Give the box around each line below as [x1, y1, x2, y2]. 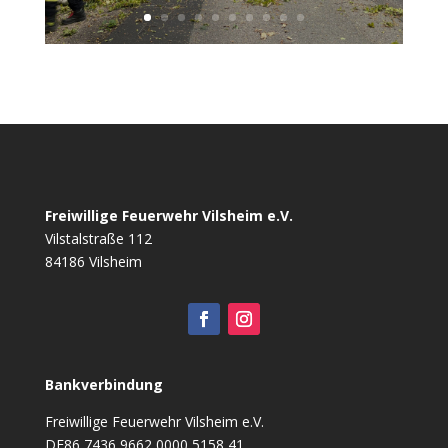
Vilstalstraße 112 [44, 229, 152, 248]
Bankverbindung [44, 375, 163, 394]
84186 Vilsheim [44, 252, 142, 271]
